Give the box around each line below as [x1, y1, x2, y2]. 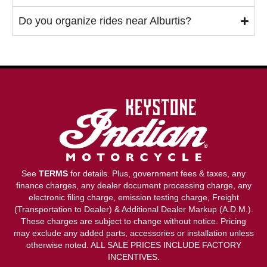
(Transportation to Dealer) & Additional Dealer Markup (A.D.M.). [14, 204, 253, 215]
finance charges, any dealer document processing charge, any [15, 181, 252, 191]
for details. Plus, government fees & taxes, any [68, 169, 246, 179]
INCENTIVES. [107, 252, 160, 262]
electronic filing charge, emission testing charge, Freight [28, 193, 239, 203]
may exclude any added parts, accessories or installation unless [13, 228, 254, 238]
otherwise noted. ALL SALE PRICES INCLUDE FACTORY [26, 240, 241, 250]
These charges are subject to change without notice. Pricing [21, 216, 246, 226]
